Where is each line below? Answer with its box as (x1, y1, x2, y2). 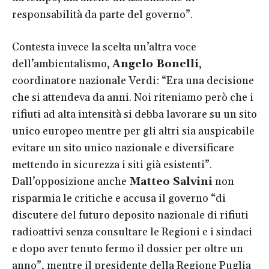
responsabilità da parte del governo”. (12, 7, 193, 22)
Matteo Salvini (127, 174, 213, 189)
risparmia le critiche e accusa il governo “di (12, 191, 226, 205)
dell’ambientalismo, (12, 56, 112, 71)
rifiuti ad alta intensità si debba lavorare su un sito (12, 107, 257, 121)
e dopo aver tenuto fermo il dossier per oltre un (12, 241, 243, 256)
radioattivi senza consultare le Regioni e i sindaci (12, 225, 252, 239)
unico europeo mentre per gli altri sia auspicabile (12, 124, 255, 138)
